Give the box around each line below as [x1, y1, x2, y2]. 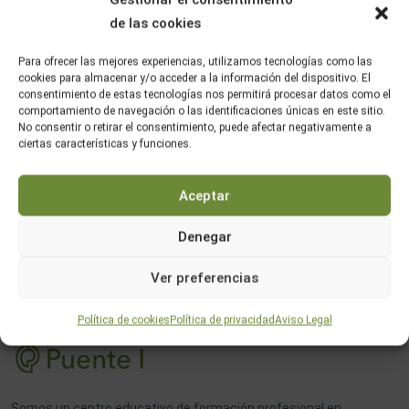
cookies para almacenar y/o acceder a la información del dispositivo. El [18, 71, 371, 85]
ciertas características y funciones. [18, 137, 192, 151]
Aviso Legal [274, 313, 332, 327]
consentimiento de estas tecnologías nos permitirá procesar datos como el [18, 88, 391, 101]
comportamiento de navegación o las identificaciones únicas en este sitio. [18, 104, 385, 118]
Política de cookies [77, 313, 170, 327]
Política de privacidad [169, 313, 275, 327]
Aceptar [179, 187, 230, 204]
